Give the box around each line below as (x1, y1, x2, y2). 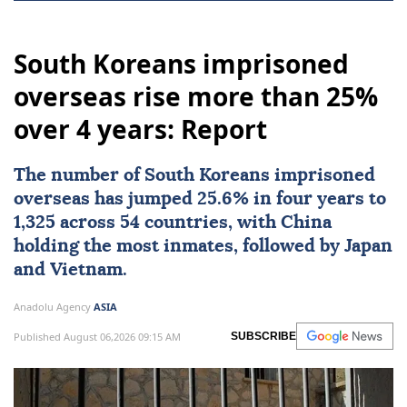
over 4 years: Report (14, 112, 267, 147)
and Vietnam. (14, 261, 127, 280)
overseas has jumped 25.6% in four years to (14, 190, 386, 209)
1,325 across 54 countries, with (14, 213, 281, 233)
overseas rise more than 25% (14, 79, 378, 114)
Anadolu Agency (14, 300, 94, 314)
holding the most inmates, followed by (14, 237, 344, 256)
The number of (14, 166, 144, 185)
